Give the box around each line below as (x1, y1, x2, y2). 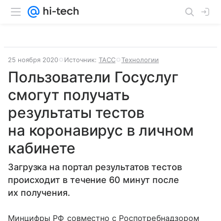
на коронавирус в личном (8, 121, 194, 139)
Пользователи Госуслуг (8, 68, 179, 86)
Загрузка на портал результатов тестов (8, 162, 182, 172)
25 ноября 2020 (8, 56, 58, 64)
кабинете (8, 139, 75, 157)
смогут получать (8, 86, 130, 104)
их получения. (8, 187, 70, 198)
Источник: (64, 56, 99, 64)
